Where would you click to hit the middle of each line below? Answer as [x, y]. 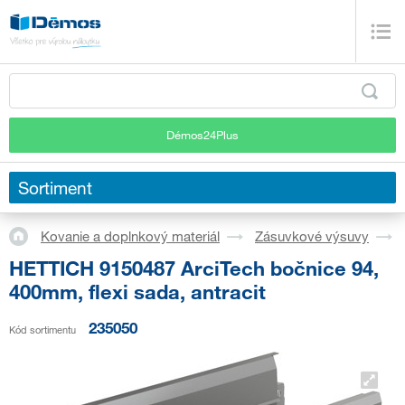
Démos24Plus [202, 134]
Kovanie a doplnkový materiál [130, 236]
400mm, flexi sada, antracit [137, 291]
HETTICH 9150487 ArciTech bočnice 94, [194, 268]
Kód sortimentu [42, 330]
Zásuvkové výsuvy [312, 236]
